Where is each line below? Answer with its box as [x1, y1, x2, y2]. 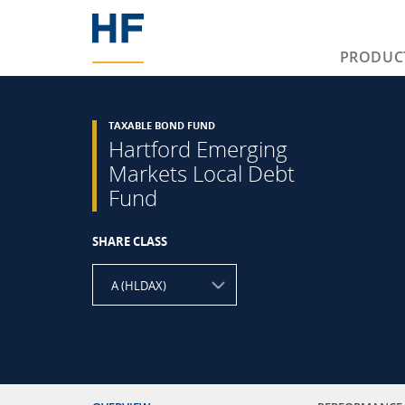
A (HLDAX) [111, 278, 166, 294]
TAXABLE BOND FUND [108, 119, 215, 132]
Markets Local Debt [108, 158, 295, 188]
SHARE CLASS [92, 233, 167, 250]
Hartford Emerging [108, 134, 287, 164]
